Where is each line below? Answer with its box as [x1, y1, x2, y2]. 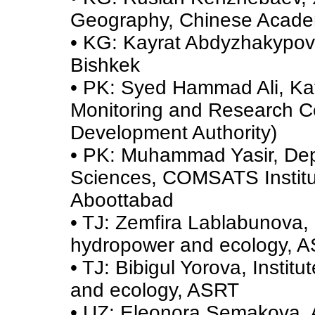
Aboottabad [70, 189, 174, 211]
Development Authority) [70, 122, 277, 143]
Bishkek [70, 54, 140, 76]
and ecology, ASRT [70, 279, 239, 301]
